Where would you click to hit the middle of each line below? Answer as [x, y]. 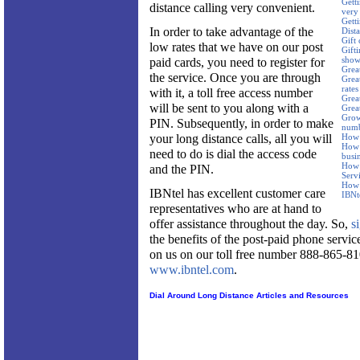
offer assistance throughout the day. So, [250, 224]
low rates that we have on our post [236, 47]
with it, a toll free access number [231, 93]
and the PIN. [182, 170]
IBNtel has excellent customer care [237, 194]
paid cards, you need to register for [237, 63]
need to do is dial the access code [233, 154]
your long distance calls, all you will [241, 139]
